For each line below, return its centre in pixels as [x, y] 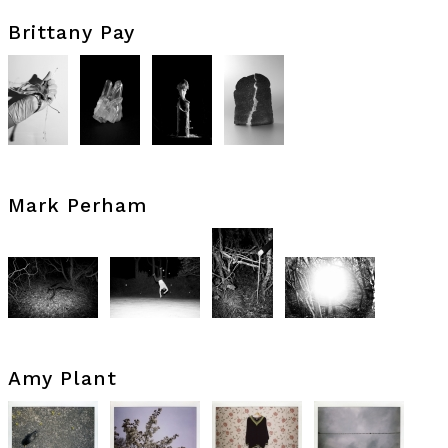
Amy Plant [62, 378]
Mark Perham [77, 205]
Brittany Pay [71, 32]
